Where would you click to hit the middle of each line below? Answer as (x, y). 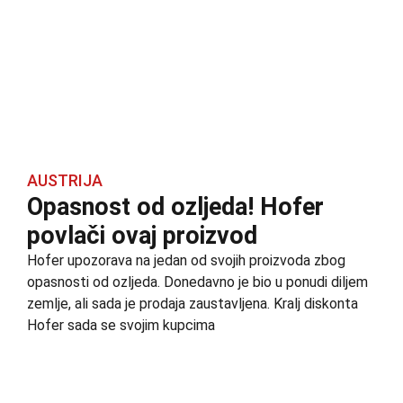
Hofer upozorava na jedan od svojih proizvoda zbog (186, 260)
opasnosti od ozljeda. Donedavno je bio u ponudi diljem (197, 282)
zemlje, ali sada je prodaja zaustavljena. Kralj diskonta (193, 303)
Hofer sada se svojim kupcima (121, 325)
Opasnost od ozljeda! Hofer (175, 206)
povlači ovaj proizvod (142, 235)
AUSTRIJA (65, 180)
